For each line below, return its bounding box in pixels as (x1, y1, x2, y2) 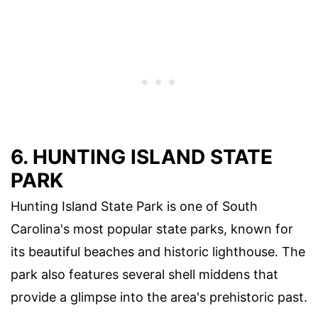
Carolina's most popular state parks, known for (11, 221, 293, 237)
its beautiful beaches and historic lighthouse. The (11, 244, 305, 260)
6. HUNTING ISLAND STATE (11, 145, 273, 170)
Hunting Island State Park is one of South (11, 199, 258, 214)
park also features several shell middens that (11, 267, 278, 283)
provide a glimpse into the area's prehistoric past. (11, 290, 307, 305)
